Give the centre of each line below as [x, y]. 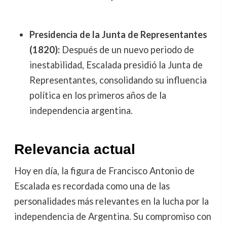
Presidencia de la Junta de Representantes [118, 35]
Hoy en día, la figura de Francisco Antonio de [104, 171]
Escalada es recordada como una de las [92, 186]
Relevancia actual [74, 149]
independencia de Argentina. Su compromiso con [112, 216]
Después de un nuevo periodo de [127, 50]
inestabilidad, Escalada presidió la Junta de [116, 65]
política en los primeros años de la [98, 96]
